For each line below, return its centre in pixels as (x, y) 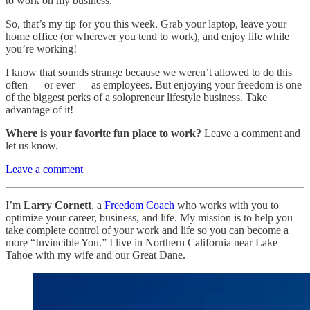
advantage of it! (39, 109)
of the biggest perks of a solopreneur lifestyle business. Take (136, 97)
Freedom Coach (139, 205)
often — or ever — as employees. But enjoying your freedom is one (154, 84)
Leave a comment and (251, 133)
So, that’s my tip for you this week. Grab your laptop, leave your (146, 24)
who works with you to (227, 205)
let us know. (32, 145)
